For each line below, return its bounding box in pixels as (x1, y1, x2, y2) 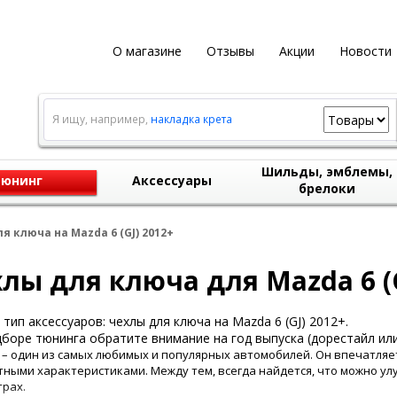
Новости (339, 43, 392, 59)
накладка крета (150, 112, 232, 127)
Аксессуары (132, 172, 212, 189)
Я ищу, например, (51, 112, 151, 127)
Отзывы (206, 43, 254, 59)
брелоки (299, 180, 355, 197)
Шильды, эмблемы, (261, 163, 393, 180)
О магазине (112, 43, 182, 59)
